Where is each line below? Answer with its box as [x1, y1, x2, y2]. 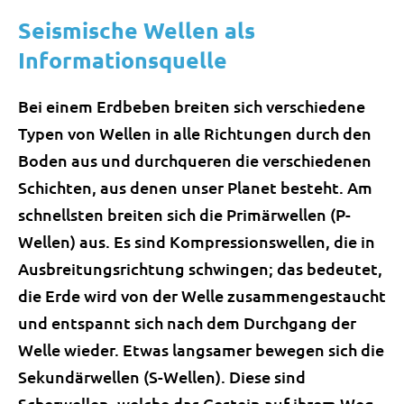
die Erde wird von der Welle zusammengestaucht [18, 284, 386, 306]
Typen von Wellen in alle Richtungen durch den [18, 122, 372, 143]
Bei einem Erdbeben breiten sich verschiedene [18, 95, 365, 116]
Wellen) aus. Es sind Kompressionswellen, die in [18, 230, 375, 252]
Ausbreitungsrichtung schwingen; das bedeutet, [18, 257, 382, 279]
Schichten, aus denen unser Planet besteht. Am [18, 176, 372, 197]
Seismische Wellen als [18, 14, 255, 44]
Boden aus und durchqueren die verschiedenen [18, 149, 372, 170]
